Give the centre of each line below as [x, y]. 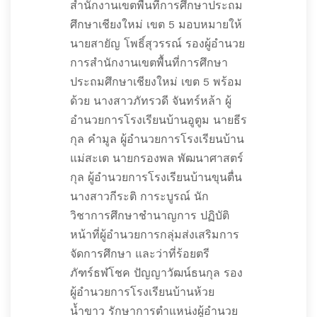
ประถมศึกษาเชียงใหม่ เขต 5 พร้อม [156, 82]
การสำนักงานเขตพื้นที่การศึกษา [149, 63]
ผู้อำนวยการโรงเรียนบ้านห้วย [142, 292]
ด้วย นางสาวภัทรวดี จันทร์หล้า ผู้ [151, 101]
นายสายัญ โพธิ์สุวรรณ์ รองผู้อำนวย [157, 44]
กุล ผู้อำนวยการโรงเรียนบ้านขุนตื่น [156, 177]
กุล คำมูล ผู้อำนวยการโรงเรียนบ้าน [157, 139]
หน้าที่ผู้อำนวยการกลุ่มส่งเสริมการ [155, 235]
